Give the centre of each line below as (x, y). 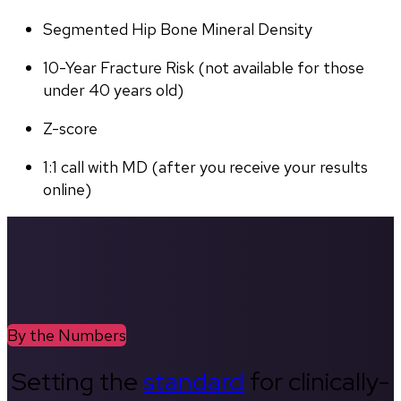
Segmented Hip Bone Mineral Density (178, 29)
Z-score (70, 128)
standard (194, 382)
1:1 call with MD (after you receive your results (205, 166)
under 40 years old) (113, 90)
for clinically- (317, 382)
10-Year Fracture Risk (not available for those (204, 67)
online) (67, 189)
